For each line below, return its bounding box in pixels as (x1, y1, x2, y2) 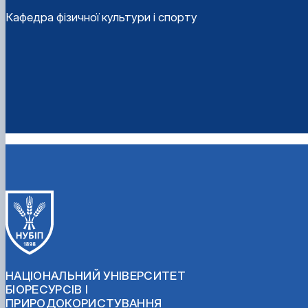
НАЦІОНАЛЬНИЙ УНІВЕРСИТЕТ (5, 268, 186, 283)
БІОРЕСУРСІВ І (5, 282, 89, 296)
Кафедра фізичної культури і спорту (5, 10, 197, 24)
